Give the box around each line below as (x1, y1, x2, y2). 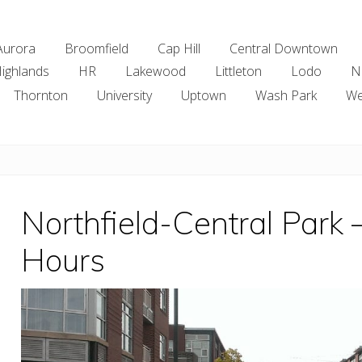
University (97, 86, 152, 104)
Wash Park (255, 86, 317, 104)
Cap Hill (158, 40, 200, 58)
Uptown (181, 86, 226, 104)
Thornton (14, 86, 68, 104)
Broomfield (65, 40, 128, 58)
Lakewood (125, 62, 186, 81)
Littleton (215, 62, 262, 81)
